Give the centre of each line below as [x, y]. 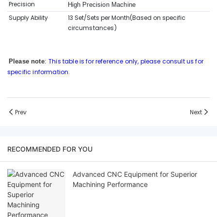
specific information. [39, 72]
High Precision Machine [102, 5]
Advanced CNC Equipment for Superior [135, 174]
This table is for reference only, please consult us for [126, 62]
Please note [27, 62]
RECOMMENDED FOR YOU [50, 149]
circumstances [91, 28]
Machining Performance [110, 185]
